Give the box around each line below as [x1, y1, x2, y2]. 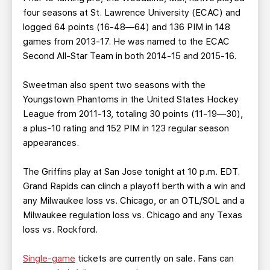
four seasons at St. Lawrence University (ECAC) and [23, 7, 240, 18]
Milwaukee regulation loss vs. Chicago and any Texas [23, 210, 242, 221]
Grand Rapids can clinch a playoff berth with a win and [23, 181, 245, 192]
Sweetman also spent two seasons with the [23, 80, 206, 90]
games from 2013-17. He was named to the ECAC [23, 36, 230, 47]
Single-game [23, 253, 75, 264]
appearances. [23, 137, 79, 148]
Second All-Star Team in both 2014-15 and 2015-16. [23, 51, 236, 61]
